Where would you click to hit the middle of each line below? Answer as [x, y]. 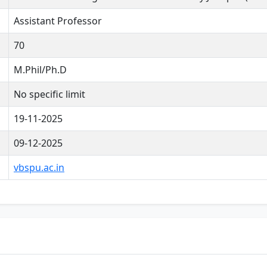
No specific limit [49, 94]
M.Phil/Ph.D [40, 70]
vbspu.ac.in [39, 168]
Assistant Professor [58, 21]
